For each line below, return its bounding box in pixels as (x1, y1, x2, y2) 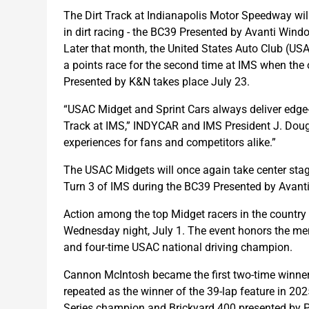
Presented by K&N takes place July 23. (63, 74, 250, 88)
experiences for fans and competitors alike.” (63, 135, 276, 149)
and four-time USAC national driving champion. (63, 240, 292, 254)
